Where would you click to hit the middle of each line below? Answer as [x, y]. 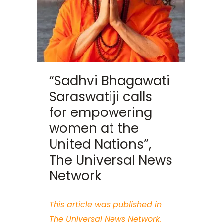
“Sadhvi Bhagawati [110, 81]
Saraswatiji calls [101, 97]
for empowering [101, 113]
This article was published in [105, 205]
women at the [94, 129]
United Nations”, [100, 144]
